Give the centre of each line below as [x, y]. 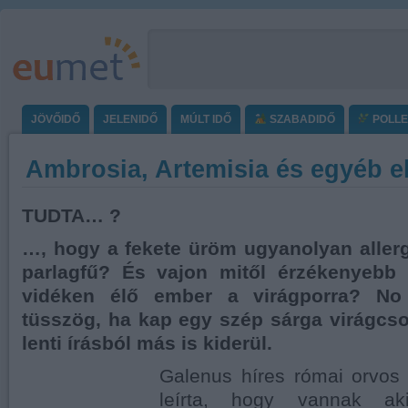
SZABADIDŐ [301, 119]
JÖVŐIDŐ [56, 119]
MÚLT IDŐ [206, 119]
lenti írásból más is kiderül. [147, 343]
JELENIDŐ [130, 119]
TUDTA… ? [71, 216]
